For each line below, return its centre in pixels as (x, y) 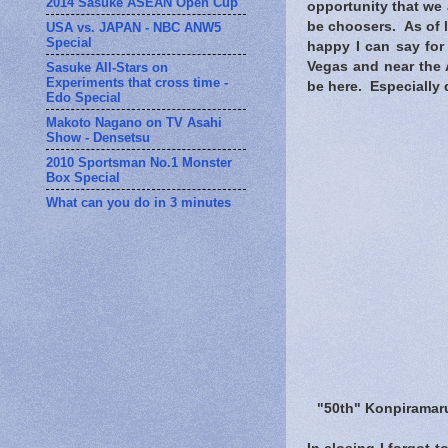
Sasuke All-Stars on (107, 67)
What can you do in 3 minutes (138, 202)
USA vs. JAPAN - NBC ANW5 (133, 27)
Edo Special (83, 97)
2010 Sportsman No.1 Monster (139, 162)
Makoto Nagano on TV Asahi (134, 122)
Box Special (83, 177)
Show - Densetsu (98, 137)
